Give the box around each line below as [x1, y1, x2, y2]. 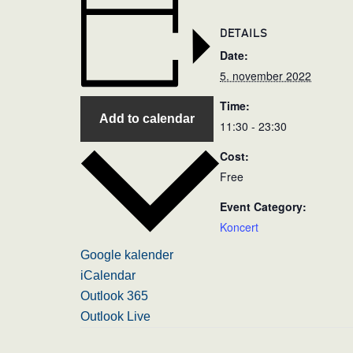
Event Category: [220, 198, 307, 214]
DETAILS [220, 28, 268, 39]
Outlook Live [80, 310, 150, 324]
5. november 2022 [220, 67, 311, 84]
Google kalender [80, 248, 173, 262]
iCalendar [80, 269, 136, 283]
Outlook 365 [80, 289, 148, 303]
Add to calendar [99, 111, 195, 125]
